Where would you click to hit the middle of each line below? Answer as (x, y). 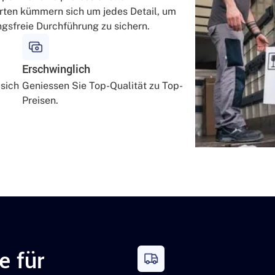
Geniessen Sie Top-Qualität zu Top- (103, 86)
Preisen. (40, 101)
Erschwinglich (56, 70)
